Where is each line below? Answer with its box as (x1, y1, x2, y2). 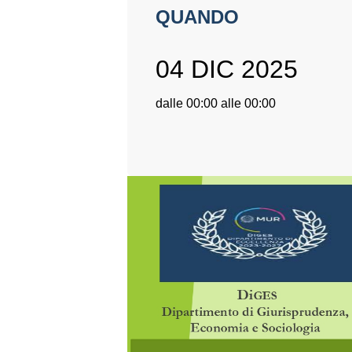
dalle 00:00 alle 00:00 (155, 97, 276, 110)
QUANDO (155, 6, 239, 27)
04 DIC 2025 (155, 55, 298, 83)
